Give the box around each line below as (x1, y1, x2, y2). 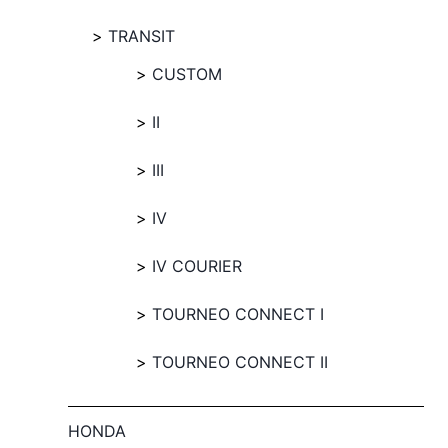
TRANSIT (108, 26, 175, 46)
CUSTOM (152, 64, 222, 84)
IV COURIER (152, 256, 242, 276)
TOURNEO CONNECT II (152, 352, 328, 372)
